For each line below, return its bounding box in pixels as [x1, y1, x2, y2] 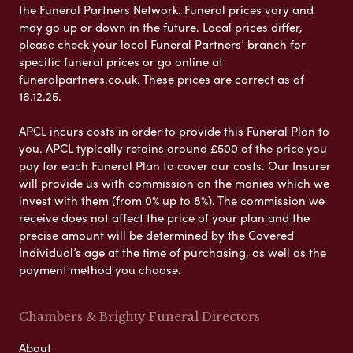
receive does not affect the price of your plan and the [19, 209, 310, 227]
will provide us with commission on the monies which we [19, 174, 329, 192]
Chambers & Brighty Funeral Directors [19, 309, 260, 325]
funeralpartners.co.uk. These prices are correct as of [19, 70, 304, 88]
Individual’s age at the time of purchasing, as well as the [19, 243, 326, 262]
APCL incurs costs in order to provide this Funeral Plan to [19, 122, 329, 140]
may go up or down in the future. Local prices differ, [19, 18, 303, 36]
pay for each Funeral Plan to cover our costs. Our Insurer [19, 157, 331, 175]
